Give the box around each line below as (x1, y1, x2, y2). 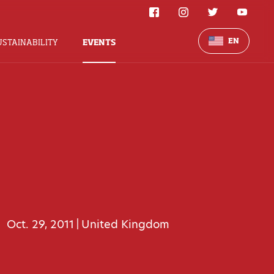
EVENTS (82, 37, 116, 47)
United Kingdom (81, 216, 170, 232)
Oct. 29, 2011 (7, 216, 75, 232)
